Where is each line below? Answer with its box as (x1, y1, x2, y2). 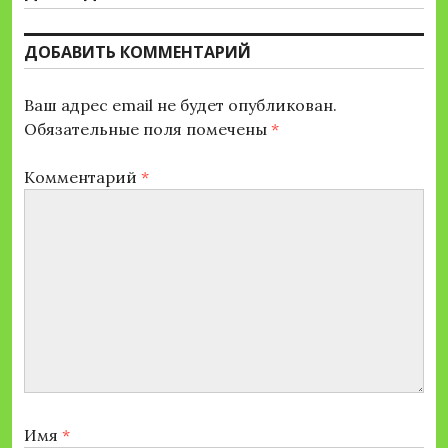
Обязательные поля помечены (24, 118, 271, 139)
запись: (23, 4, 85, 25)
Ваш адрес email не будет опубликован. (24, 94, 337, 115)
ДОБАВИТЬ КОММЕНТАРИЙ (24, 40, 251, 63)
